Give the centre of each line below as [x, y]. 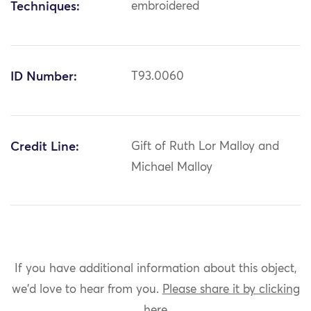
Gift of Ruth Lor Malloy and [205, 147]
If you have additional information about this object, [155, 269]
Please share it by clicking [231, 289]
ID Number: [44, 77]
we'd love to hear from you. [87, 289]
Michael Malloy [172, 168]
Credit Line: [45, 148]
